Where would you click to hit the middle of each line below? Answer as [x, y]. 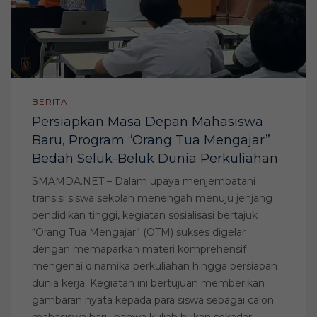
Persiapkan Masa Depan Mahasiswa [148, 121]
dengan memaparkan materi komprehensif [139, 249]
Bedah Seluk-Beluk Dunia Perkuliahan [155, 158]
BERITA [50, 101]
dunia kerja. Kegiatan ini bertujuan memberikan [148, 283]
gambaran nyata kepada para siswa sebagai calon [153, 300]
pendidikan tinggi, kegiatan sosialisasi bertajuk [145, 215]
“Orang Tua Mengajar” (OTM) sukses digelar [139, 232]
